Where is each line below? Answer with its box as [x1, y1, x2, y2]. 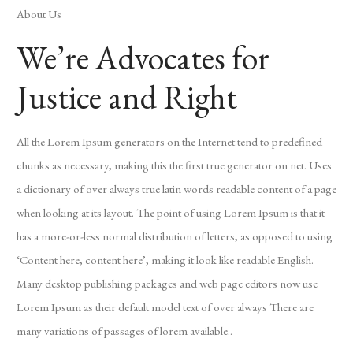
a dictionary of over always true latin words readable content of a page [17, 181, 336, 196]
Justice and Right [17, 76, 237, 119]
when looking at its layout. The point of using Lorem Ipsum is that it [17, 205, 325, 220]
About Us [17, 6, 61, 21]
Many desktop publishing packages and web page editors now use [17, 276, 318, 291]
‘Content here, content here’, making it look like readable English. [17, 252, 314, 267]
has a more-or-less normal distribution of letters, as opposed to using [17, 229, 333, 243]
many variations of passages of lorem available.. [17, 323, 232, 338]
